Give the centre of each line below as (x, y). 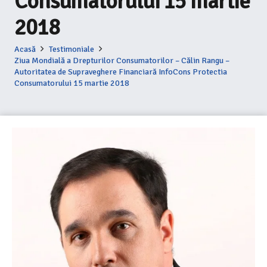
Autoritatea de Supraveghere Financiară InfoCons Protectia (121, 72)
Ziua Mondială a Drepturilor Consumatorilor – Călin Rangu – (122, 60)
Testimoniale (71, 49)
